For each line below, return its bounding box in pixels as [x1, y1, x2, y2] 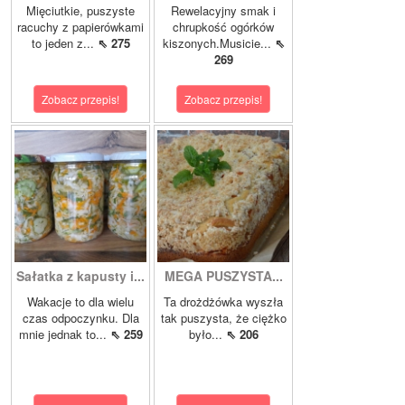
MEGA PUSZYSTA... [164, 266, 283, 285]
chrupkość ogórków [173, 17, 274, 35]
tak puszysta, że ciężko [160, 308, 287, 326]
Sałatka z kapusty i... [16, 266, 145, 285]
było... [188, 325, 226, 343]
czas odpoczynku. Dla [22, 308, 139, 326]
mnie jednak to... [18, 325, 110, 343]
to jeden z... [31, 33, 98, 52]
